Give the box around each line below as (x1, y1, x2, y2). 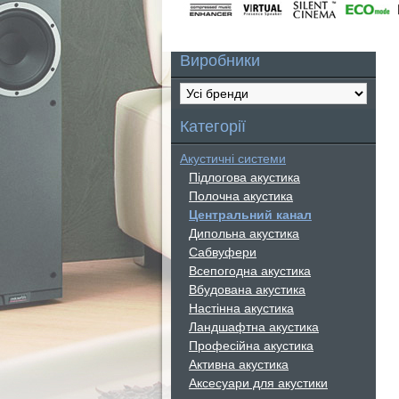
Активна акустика (189, 357, 289, 371)
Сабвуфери (189, 245, 256, 259)
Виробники (180, 52, 260, 69)
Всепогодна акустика (189, 264, 311, 278)
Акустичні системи (180, 151, 286, 166)
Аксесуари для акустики (189, 376, 328, 390)
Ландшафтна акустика (189, 320, 319, 334)
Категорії (180, 118, 246, 135)
